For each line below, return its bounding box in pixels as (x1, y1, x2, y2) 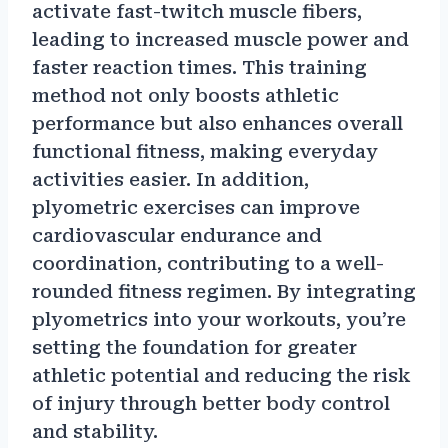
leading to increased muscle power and (32, 29, 409, 51)
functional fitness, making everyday (32, 141, 378, 163)
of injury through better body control (32, 393, 390, 415)
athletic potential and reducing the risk (32, 365, 410, 387)
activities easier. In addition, (32, 169, 309, 191)
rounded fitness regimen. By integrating (32, 281, 416, 303)
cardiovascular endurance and (32, 225, 322, 247)
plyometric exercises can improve (32, 197, 360, 219)
